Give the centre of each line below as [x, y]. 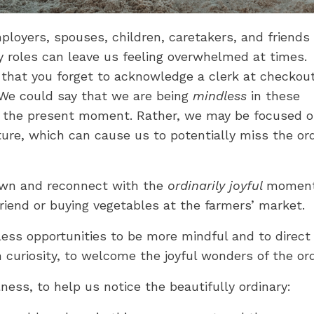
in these [273, 96]
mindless [220, 96]
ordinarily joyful [217, 186]
